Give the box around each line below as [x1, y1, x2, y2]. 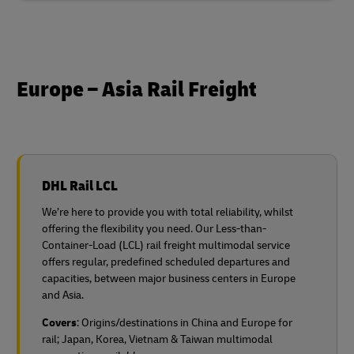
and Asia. [42, 288, 84, 302]
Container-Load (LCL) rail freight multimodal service [42, 239, 290, 252]
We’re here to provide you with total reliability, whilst [42, 205, 293, 219]
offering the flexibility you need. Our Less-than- [42, 222, 266, 235]
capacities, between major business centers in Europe [42, 272, 296, 285]
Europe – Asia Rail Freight [17, 76, 257, 104]
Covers [42, 316, 77, 330]
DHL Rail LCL [42, 177, 118, 195]
